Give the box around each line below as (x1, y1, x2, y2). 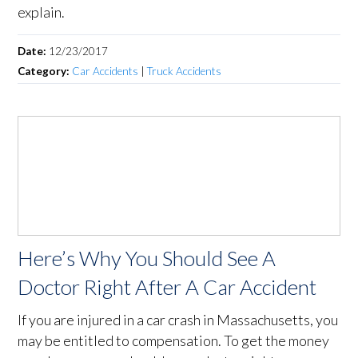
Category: (18, 65, 73, 78)
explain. (18, 3, 66, 22)
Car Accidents (72, 65, 139, 78)
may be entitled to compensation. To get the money (18, 332, 330, 350)
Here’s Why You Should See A (18, 245, 276, 272)
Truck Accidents (147, 65, 222, 78)
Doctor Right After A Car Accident (18, 274, 317, 300)
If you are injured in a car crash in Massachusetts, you (18, 311, 339, 329)
